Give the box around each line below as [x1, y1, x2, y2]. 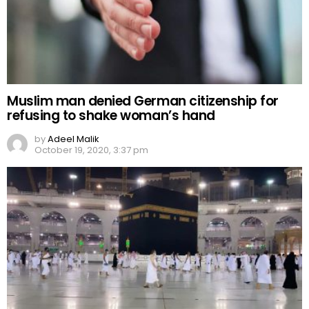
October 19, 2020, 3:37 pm [34, 143, 148, 157]
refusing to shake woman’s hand [7, 106, 215, 126]
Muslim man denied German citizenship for [7, 92, 279, 111]
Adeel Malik [48, 132, 99, 146]
